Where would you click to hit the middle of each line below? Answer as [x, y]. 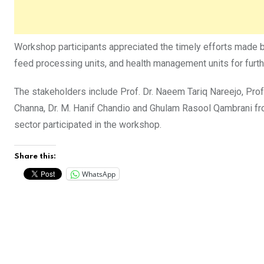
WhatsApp [99, 174]
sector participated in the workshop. [88, 125]
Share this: [35, 157]
